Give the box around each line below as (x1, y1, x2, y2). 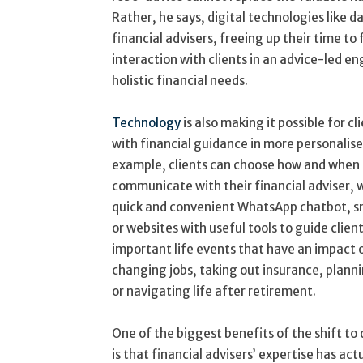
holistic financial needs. (112, 73, 248, 88)
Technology (112, 115, 181, 130)
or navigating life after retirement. (112, 284, 316, 299)
